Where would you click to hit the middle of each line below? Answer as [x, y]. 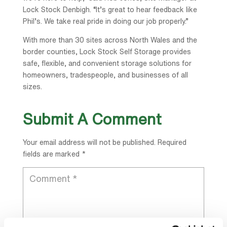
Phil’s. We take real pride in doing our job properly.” [105, 22]
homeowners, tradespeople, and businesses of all [105, 75]
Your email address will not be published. [89, 143]
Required [172, 143]
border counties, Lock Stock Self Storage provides [107, 52]
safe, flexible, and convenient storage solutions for [107, 64]
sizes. [32, 87]
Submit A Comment [92, 119]
